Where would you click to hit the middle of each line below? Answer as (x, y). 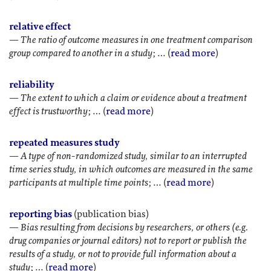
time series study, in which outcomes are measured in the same (131, 169)
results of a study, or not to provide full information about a (123, 254)
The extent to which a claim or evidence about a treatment (134, 98)
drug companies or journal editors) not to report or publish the (128, 241)
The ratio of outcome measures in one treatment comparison (137, 40)
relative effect (40, 27)
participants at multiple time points (79, 183)
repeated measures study (64, 143)
